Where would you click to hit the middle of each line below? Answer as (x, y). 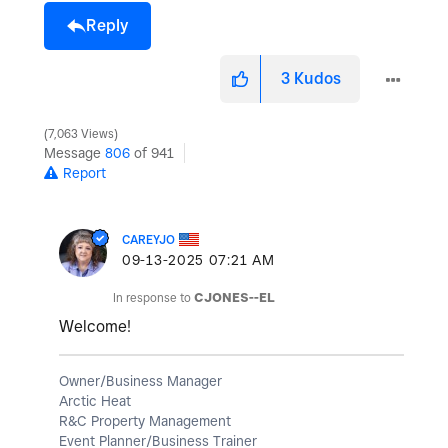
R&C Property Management (145, 420)
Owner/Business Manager (140, 380)
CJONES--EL (234, 297)
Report (84, 172)
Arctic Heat (95, 400)
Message (74, 152)
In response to (153, 297)
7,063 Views (81, 133)
